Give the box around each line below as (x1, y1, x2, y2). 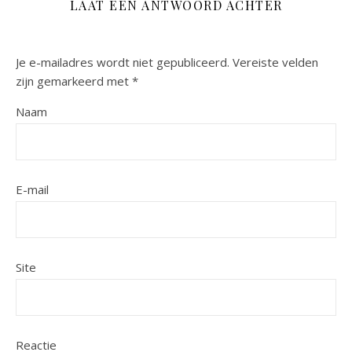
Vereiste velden (233, 54, 318, 70)
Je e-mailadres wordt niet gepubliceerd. (16, 54, 229, 70)
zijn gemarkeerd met (16, 73, 132, 89)
